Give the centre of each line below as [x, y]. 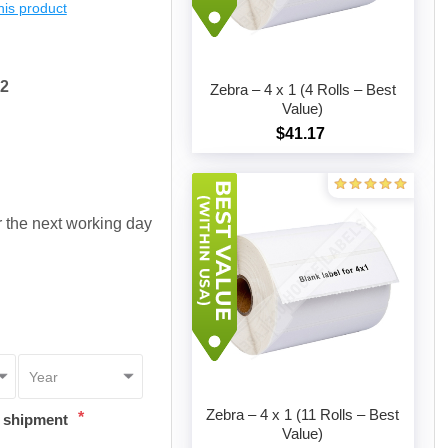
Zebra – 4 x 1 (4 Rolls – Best [302, 90]
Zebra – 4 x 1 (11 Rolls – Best [303, 414]
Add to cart [325, 145]
